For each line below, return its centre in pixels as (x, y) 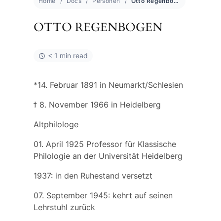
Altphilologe (56, 125)
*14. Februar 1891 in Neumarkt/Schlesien (108, 85)
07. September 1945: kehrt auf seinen (103, 196)
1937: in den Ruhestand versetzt (93, 176)
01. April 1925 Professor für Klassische (105, 144)
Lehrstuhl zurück (64, 207)
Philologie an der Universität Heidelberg (108, 156)
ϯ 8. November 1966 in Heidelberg (97, 105)
